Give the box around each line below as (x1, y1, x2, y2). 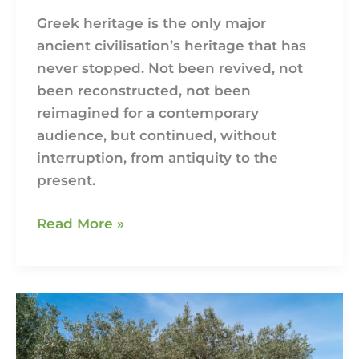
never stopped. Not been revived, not (36, 60, 303, 77)
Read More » (36, 215, 124, 232)
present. (36, 172, 95, 189)
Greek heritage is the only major (36, 15, 266, 32)
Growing (35, 340, 97, 357)
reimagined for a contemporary (36, 105, 259, 122)
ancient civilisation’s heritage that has (36, 38, 306, 54)
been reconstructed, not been (36, 83, 251, 99)
